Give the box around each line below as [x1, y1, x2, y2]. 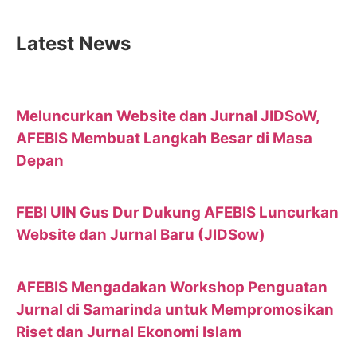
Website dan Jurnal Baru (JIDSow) [16, 226, 265, 245]
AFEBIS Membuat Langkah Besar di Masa [16, 128, 312, 147]
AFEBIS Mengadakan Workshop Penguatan [16, 277, 328, 296]
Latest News [16, 32, 131, 56]
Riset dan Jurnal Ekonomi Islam [16, 322, 241, 341]
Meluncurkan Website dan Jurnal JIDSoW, [16, 106, 320, 125]
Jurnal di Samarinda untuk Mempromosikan [16, 300, 334, 319]
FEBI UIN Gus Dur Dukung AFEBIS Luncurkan [16, 203, 339, 222]
